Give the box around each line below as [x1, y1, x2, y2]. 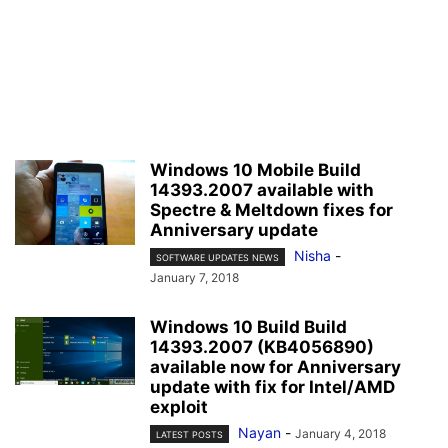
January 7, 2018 [150, 270, 239, 286]
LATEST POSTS [156, 429, 223, 441]
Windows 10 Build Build [150, 317, 347, 338]
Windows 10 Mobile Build [150, 160, 361, 180]
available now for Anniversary [150, 357, 401, 378]
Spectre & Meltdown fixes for [150, 200, 393, 220]
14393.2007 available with [150, 180, 374, 200]
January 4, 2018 [295, 426, 386, 442]
